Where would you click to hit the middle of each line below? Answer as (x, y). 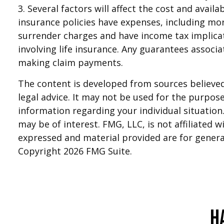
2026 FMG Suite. (98, 151)
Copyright (41, 151)
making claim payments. (71, 63)
